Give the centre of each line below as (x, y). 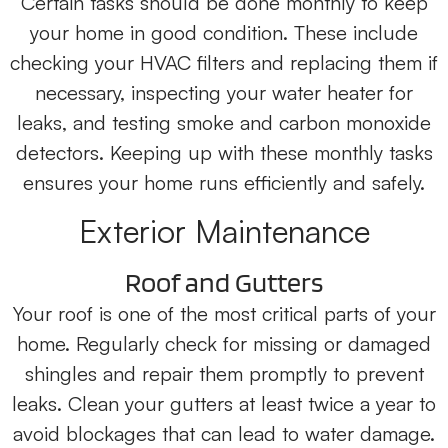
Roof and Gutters (224, 282)
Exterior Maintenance (224, 231)
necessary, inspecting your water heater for (224, 93)
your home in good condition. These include (224, 33)
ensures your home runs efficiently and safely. (224, 183)
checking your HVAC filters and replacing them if (224, 63)
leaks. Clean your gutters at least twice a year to (224, 404)
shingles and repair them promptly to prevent (224, 374)
